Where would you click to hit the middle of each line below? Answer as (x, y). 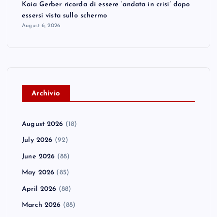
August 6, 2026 (41, 25)
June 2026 (39, 156)
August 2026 (43, 124)
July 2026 (37, 140)
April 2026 (39, 189)
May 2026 (38, 173)
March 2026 (41, 205)
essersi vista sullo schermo (64, 15)
